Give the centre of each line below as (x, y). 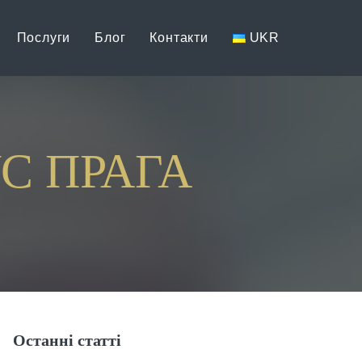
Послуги (44, 38)
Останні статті (67, 340)
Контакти (179, 38)
